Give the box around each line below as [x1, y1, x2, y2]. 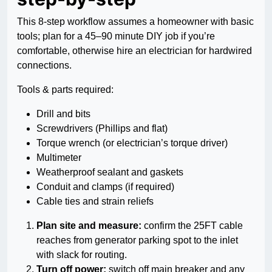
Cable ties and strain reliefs [36, 196, 154, 207]
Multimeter [36, 152, 81, 163]
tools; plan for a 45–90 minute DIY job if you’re [17, 31, 215, 42]
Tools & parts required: [17, 84, 114, 95]
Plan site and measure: [36, 220, 141, 231]
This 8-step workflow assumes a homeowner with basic [17, 16, 254, 27]
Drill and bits [36, 109, 90, 120]
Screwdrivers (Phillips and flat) [36, 123, 168, 134]
